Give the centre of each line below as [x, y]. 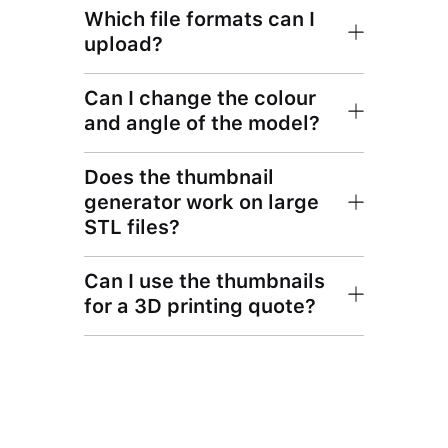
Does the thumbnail [179, 176]
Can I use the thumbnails [204, 280]
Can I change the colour [200, 97]
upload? [123, 43]
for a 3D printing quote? [200, 305]
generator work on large [201, 201]
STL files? [132, 226]
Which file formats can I [199, 18]
